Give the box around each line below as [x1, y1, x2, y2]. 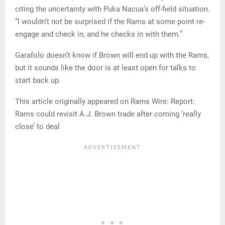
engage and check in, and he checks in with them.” [15, 30, 182, 39]
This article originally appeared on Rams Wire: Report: [15, 97, 195, 106]
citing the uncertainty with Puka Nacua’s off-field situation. [15, 5, 210, 14]
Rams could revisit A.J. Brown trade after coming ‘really [15, 109, 201, 119]
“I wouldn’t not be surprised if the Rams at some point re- [15, 17, 205, 27]
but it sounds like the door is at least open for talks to [15, 63, 196, 73]
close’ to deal [15, 122, 60, 132]
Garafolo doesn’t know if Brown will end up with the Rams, [15, 51, 209, 60]
